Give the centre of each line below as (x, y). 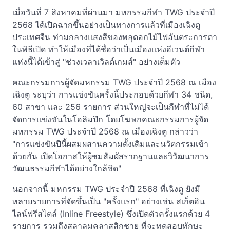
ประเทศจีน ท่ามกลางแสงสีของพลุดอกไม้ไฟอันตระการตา (115, 37)
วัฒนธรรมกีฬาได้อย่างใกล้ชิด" (67, 168)
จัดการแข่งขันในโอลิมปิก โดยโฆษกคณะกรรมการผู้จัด (110, 119)
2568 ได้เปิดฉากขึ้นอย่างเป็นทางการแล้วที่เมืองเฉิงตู (106, 25)
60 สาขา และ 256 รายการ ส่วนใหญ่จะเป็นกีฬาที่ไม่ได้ (111, 107)
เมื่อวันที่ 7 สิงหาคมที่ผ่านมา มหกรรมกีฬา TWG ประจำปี (113, 12)
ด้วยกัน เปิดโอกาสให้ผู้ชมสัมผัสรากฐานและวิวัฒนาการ (111, 156)
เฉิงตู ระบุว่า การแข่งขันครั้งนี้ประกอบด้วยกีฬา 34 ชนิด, (112, 94)
